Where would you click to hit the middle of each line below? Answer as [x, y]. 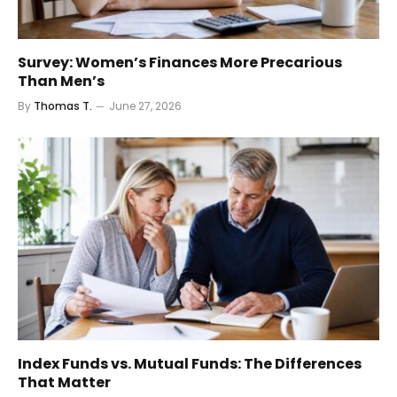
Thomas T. [63, 105]
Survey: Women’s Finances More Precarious [180, 62]
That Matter [64, 383]
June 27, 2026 [145, 105]
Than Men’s [61, 81]
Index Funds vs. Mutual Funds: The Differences [190, 364]
